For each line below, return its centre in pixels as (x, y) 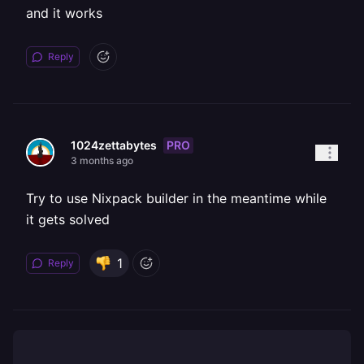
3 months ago (102, 160)
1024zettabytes (114, 145)
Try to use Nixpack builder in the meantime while (176, 198)
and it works (64, 13)
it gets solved (68, 219)
